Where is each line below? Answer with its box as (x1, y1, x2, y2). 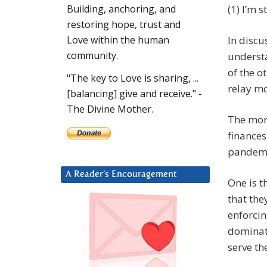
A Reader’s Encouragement (66, 170, 177, 179)
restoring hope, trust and (67, 18, 181, 32)
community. (67, 49, 118, 63)
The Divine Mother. (67, 103, 153, 116)
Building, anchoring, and (67, 2, 176, 16)
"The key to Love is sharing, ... (67, 72, 198, 85)
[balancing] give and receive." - (67, 87, 202, 101)
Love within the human (67, 33, 169, 47)
